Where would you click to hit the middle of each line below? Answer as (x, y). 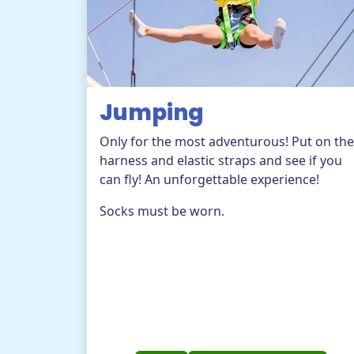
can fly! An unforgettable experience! (209, 179)
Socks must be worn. (162, 211)
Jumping (152, 112)
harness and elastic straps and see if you (221, 160)
